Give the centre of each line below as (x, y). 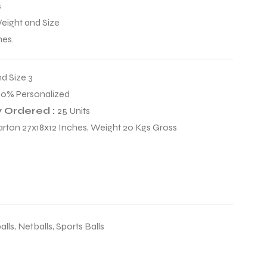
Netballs (35, 226)
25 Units (74, 111)
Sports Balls (80, 226)
